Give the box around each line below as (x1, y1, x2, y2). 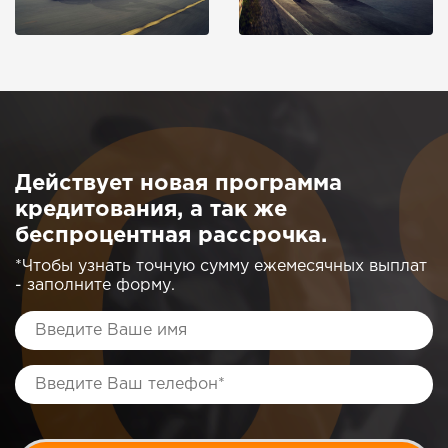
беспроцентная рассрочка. (15, 225, 327, 246)
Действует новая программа (15, 173, 342, 194)
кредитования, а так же (15, 199, 287, 220)
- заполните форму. (15, 277, 175, 293)
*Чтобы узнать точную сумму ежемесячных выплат (15, 258, 427, 274)
